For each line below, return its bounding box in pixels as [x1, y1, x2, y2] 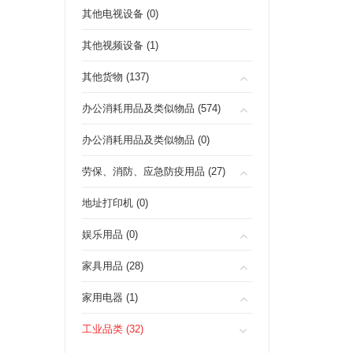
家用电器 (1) [82, 292, 138, 303]
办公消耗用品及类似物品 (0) [82, 134, 210, 146]
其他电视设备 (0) [82, 8, 158, 20]
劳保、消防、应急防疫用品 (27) [82, 165, 225, 177]
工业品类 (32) [82, 323, 143, 335]
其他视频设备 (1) [82, 39, 158, 51]
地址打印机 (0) [82, 197, 148, 209]
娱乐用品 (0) [82, 229, 138, 240]
